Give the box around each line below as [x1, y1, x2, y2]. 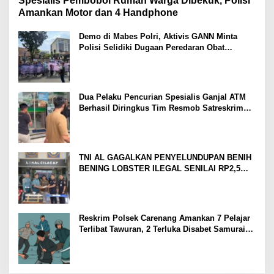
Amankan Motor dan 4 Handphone [18, 7, 178, 18]
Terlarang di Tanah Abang [79, 54, 176, 64]
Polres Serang [79, 114, 133, 124]
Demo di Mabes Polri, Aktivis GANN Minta [79, 32, 237, 42]
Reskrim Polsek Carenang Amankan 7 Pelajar [79, 213, 250, 223]
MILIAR [79, 175, 106, 185]
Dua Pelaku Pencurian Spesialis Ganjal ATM [79, 92, 246, 102]
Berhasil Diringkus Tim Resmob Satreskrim [79, 103, 243, 113]
